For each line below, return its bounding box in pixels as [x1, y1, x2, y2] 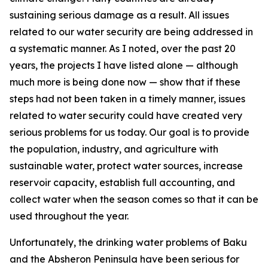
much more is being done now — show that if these [10, 76, 240, 88]
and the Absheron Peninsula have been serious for [10, 253, 239, 265]
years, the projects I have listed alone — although [10, 59, 238, 71]
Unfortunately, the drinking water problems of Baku [10, 236, 247, 248]
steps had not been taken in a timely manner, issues [10, 93, 245, 105]
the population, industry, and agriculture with [10, 143, 218, 155]
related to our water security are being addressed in [10, 26, 253, 38]
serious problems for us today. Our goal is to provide [10, 126, 249, 138]
